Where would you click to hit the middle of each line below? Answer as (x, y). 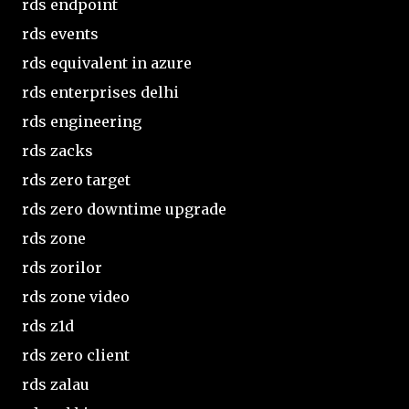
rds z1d (48, 325)
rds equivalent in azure (107, 63)
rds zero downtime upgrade (124, 209)
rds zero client (76, 355)
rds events (60, 33)
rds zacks (58, 150)
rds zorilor (62, 267)
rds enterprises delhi (100, 92)
